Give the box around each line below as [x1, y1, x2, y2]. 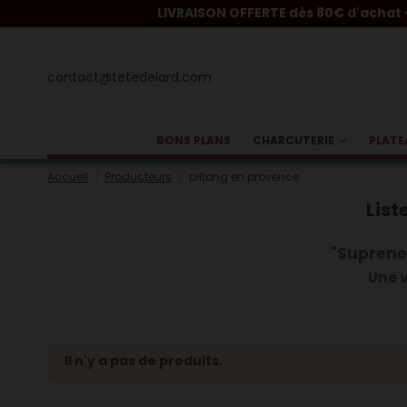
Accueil [47, 169, 88, 184]
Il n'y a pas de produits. [64, 352, 223, 371]
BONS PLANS [156, 133, 231, 148]
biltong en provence [189, 169, 300, 184]
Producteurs [105, 169, 173, 184]
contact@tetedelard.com [47, 67, 212, 86]
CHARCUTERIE [253, 133, 337, 148]
